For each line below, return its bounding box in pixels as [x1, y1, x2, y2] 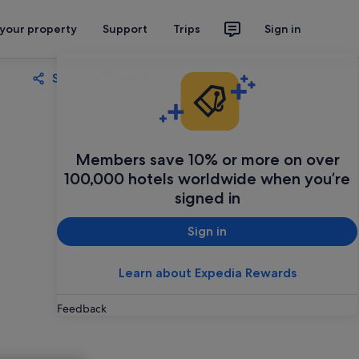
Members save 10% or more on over [75, 149, 340, 169]
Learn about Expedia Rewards [118, 264, 296, 280]
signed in [174, 188, 240, 208]
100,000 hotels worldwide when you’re [64, 168, 350, 188]
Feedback [57, 301, 107, 316]
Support [103, 22, 147, 36]
